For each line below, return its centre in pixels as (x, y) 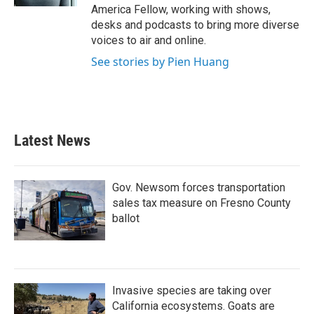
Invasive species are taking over (192, 291)
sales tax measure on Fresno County (202, 203)
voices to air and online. (149, 40)
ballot (126, 218)
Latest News (52, 141)
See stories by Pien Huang (160, 62)
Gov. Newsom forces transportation (199, 187)
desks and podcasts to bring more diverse (195, 25)
